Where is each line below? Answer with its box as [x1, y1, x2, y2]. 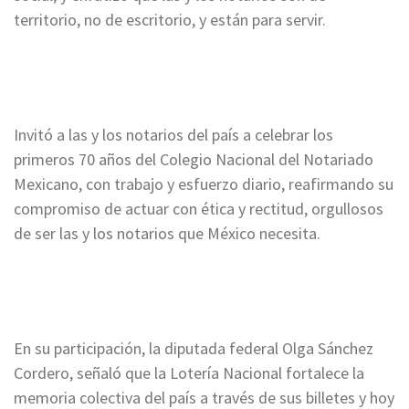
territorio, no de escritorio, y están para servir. [14, 8, 326, 30]
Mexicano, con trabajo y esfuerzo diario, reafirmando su [14, 173, 393, 194]
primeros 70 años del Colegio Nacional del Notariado [14, 148, 373, 170]
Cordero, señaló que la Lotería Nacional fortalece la [14, 362, 364, 383]
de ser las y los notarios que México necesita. [14, 222, 320, 244]
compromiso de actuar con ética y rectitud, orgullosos [14, 197, 383, 219]
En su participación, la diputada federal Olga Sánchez [14, 337, 373, 359]
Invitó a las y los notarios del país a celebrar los [14, 123, 333, 145]
